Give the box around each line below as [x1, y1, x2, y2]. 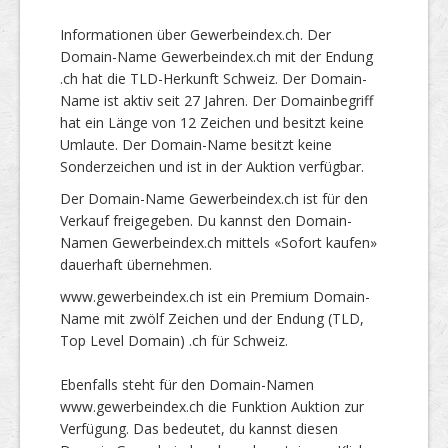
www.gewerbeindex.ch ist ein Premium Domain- [60, 286, 370, 306]
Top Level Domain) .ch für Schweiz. [60, 330, 288, 350]
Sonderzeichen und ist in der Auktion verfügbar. [60, 156, 364, 176]
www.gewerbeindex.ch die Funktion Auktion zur [60, 396, 364, 416]
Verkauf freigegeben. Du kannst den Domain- [60, 210, 352, 230]
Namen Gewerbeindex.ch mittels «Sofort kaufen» [60, 232, 377, 252]
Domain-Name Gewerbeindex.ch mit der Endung [60, 46, 373, 66]
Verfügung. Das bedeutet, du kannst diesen [60, 418, 338, 438]
